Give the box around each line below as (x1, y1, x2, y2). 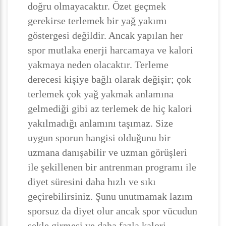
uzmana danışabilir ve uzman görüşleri (28, 147, 187, 158)
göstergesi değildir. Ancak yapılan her (28, 30, 183, 41)
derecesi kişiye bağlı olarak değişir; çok (28, 74, 191, 85)
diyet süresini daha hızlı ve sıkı (28, 176, 156, 187)
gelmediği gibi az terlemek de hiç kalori (28, 103, 192, 114)
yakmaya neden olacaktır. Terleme (28, 59, 168, 70)
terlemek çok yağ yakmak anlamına (28, 88, 174, 99)
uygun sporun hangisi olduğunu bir (28, 132, 171, 143)
